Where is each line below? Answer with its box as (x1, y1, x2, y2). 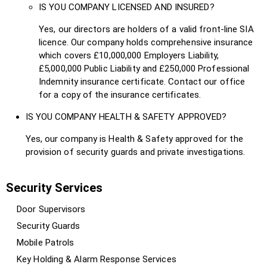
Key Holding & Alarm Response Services (17, 253, 176, 265)
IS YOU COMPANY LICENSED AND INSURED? (39, 1, 215, 13)
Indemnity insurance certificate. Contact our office (39, 76, 246, 87)
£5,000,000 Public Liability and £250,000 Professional (39, 63, 250, 74)
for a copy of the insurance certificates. (39, 89, 201, 100)
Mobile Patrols (17, 237, 74, 248)
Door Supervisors (17, 203, 86, 215)
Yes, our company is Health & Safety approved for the (25, 133, 243, 144)
